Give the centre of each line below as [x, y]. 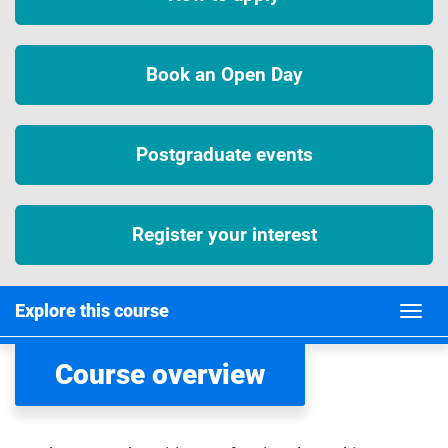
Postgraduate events [224, 154]
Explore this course [92, 310]
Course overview [160, 374]
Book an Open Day [224, 74]
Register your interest [224, 234]
